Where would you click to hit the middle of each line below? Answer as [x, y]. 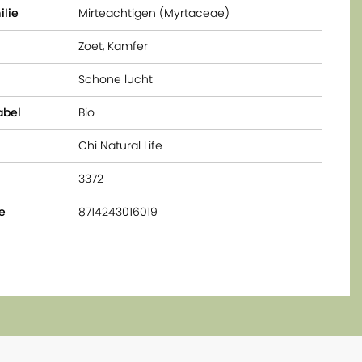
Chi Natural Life [121, 145]
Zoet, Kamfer [114, 46]
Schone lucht [116, 79]
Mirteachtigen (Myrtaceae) [154, 13]
